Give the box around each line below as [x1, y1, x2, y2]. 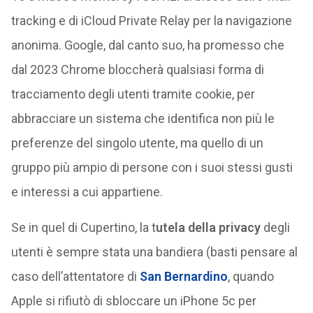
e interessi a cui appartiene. [10, 184, 163, 199]
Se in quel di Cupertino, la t [10, 220, 156, 235]
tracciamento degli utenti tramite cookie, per [10, 87, 255, 101]
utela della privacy [155, 220, 261, 235]
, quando [227, 269, 274, 284]
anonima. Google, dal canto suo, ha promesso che [10, 38, 284, 52]
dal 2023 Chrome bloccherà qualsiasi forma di [10, 62, 264, 77]
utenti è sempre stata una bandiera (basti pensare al [10, 245, 298, 259]
